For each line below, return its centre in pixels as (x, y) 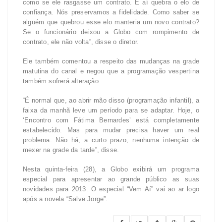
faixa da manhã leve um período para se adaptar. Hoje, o (111, 111)
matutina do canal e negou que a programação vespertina (111, 71)
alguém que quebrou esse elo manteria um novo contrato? (111, 22)
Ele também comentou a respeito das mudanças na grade (111, 61)
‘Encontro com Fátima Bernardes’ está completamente (111, 120)
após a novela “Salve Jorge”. (65, 199)
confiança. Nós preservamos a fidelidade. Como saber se (111, 12)
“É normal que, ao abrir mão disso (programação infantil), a (111, 101)
